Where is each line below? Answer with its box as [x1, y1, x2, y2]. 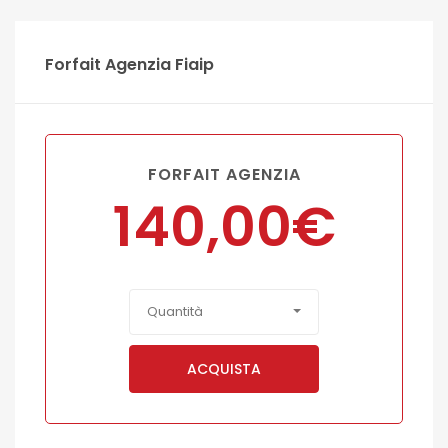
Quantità [147, 302, 203, 321]
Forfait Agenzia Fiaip [45, 53, 214, 76]
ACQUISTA [187, 358, 261, 379]
